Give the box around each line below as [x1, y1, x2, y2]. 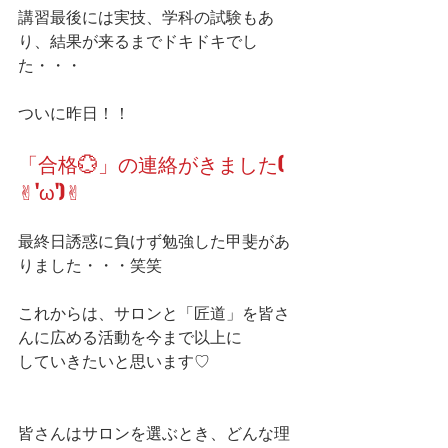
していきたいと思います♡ [18, 352, 210, 371]
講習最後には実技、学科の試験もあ [18, 8, 274, 27]
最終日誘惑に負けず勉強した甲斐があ [18, 232, 290, 251]
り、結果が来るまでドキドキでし [18, 32, 258, 51]
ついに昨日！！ [18, 104, 130, 123]
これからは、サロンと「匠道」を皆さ [18, 304, 290, 323]
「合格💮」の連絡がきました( [18, 149, 289, 179]
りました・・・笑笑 [18, 256, 162, 275]
